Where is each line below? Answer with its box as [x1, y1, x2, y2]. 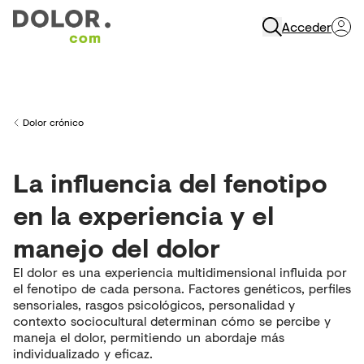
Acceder [282, 16, 331, 36]
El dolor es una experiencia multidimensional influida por [13, 262, 347, 281]
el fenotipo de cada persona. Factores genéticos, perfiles [13, 279, 351, 297]
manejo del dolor [13, 228, 220, 266]
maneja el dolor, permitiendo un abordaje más [13, 327, 284, 346]
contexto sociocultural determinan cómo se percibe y [13, 311, 331, 330]
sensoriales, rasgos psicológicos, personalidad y [13, 295, 295, 314]
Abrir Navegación [26, 63, 128, 81]
